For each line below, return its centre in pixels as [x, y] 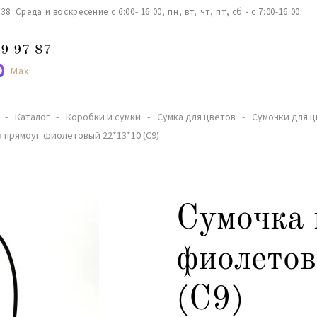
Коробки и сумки [103, 117]
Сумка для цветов [196, 117]
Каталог [32, 117]
